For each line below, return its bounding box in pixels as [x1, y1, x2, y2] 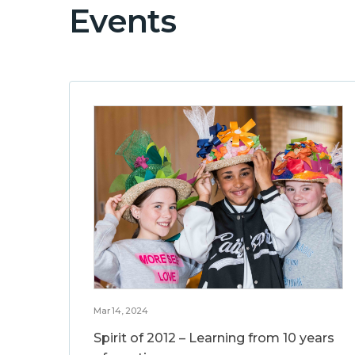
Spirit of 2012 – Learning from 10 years [94, 330, 334, 346]
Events [69, 2, 176, 41]
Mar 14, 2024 [94, 305, 148, 317]
